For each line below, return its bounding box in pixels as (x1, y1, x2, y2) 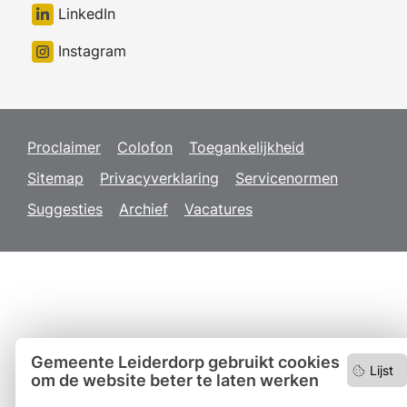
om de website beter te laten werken (31, 371, 319, 390)
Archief (119, 200, 168, 218)
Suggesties (27, 200, 103, 218)
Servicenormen (235, 169, 338, 187)
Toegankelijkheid (189, 138, 304, 156)
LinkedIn (54, 5, 115, 23)
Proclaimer (27, 138, 101, 156)
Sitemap (27, 169, 84, 187)
